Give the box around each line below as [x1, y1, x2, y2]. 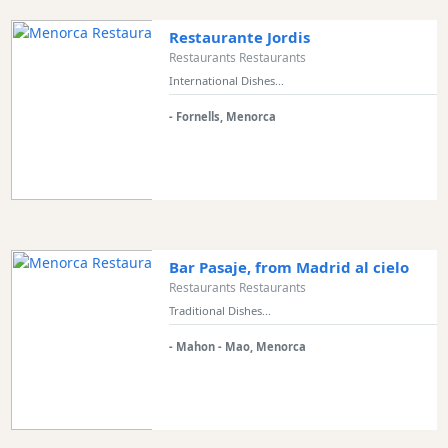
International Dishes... [168, 72, 284, 88]
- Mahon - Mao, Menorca [168, 338, 306, 354]
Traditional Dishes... [168, 302, 271, 318]
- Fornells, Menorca [168, 108, 276, 124]
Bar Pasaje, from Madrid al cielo [168, 256, 409, 277]
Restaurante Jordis [168, 26, 310, 47]
